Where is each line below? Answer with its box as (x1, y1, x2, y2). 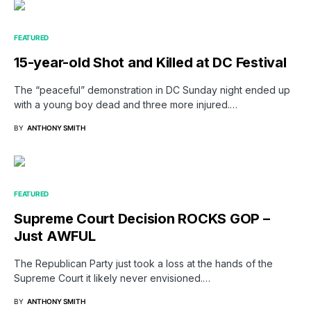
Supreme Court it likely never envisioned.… (14, 272, 210, 285)
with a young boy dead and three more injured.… (14, 99, 237, 111)
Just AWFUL (14, 228, 96, 245)
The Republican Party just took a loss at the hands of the (14, 258, 273, 270)
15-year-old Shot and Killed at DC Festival (14, 54, 287, 72)
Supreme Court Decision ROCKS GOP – (14, 210, 270, 228)
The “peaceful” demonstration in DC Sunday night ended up (14, 84, 290, 96)
